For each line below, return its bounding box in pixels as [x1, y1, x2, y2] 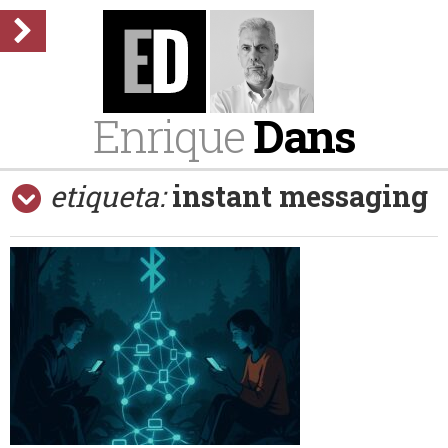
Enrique [93, 106, 253, 165]
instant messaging [172, 177, 428, 215]
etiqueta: [50, 177, 165, 215]
